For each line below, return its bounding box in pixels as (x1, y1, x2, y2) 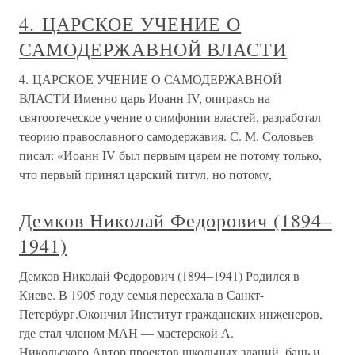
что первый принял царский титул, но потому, (19, 166, 272, 182)
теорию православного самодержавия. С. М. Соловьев (19, 128, 314, 144)
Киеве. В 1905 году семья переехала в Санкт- (19, 286, 264, 303)
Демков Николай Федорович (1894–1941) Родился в (19, 267, 300, 284)
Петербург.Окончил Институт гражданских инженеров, (19, 305, 323, 322)
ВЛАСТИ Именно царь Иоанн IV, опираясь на (19, 90, 270, 106)
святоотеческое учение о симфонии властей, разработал (19, 109, 321, 125)
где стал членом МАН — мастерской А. (19, 324, 234, 341)
